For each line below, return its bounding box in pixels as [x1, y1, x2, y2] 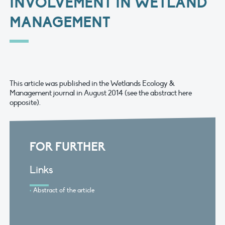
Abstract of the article [33, 186, 95, 194]
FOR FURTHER [29, 139, 105, 154]
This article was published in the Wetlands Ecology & [10, 79, 175, 88]
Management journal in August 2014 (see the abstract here [10, 88, 192, 98]
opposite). [10, 98, 41, 107]
